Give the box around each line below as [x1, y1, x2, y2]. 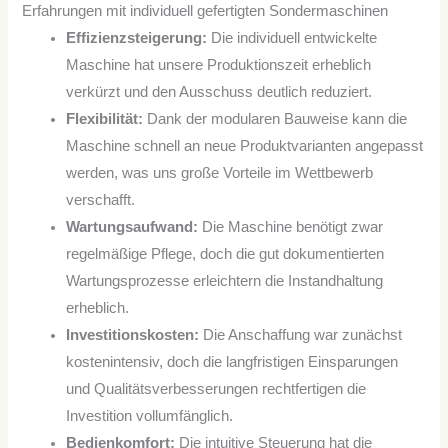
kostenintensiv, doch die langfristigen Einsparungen [66, 354, 399, 371]
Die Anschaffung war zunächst [199, 327, 403, 344]
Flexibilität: [66, 111, 144, 128]
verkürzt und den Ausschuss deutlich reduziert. [66, 84, 373, 101]
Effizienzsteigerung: [66, 30, 208, 47]
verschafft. [66, 192, 136, 209]
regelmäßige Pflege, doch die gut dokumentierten [66, 246, 385, 263]
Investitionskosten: [66, 327, 200, 344]
